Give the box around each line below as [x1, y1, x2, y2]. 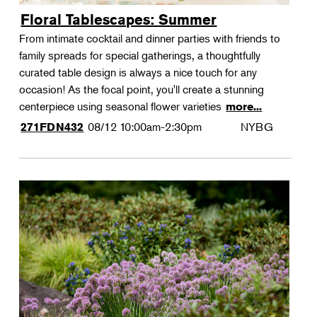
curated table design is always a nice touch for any [19, 65, 258, 79]
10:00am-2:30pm [120, 120, 202, 134]
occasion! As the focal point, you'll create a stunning [19, 82, 265, 96]
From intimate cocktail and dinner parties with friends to [19, 31, 281, 45]
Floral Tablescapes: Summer [21, 11, 217, 28]
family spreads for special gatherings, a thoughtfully [19, 48, 261, 62]
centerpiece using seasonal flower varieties [19, 99, 225, 113]
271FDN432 [21, 120, 84, 134]
